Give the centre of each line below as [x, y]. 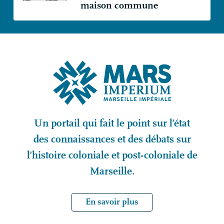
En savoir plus [112, 202]
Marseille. [112, 171]
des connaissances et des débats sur [112, 139]
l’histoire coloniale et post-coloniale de [112, 155]
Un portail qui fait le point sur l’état [112, 123]
